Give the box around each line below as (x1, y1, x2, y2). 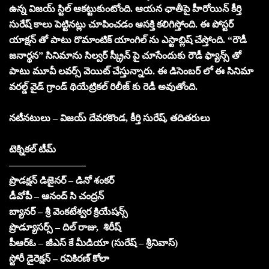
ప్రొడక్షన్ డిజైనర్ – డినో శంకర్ (9, 175, 114, 186)
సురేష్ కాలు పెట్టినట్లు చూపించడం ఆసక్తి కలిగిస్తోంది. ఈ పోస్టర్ (9, 19, 234, 29)
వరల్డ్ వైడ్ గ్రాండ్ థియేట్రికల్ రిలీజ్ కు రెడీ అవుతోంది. (9, 81, 198, 92)
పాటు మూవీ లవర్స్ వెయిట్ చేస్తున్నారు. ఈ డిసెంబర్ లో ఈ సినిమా (9, 65, 253, 76)
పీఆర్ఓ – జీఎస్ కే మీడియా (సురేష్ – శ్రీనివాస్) (9, 237, 178, 248)
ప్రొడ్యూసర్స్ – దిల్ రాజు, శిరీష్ (9, 222, 121, 232)
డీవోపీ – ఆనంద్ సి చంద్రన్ (9, 190, 104, 201)
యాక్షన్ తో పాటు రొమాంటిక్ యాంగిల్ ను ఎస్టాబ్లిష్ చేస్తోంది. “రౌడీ (9, 34, 247, 45)
